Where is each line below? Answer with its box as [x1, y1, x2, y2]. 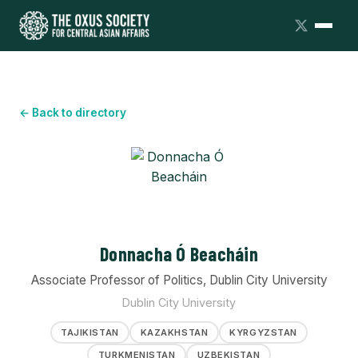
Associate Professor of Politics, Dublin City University [30, 272, 328, 288]
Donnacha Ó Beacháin [100, 242, 258, 265]
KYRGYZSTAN [229, 326, 297, 338]
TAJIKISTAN [61, 326, 119, 338]
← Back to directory [19, 106, 126, 119]
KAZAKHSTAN [140, 326, 209, 338]
